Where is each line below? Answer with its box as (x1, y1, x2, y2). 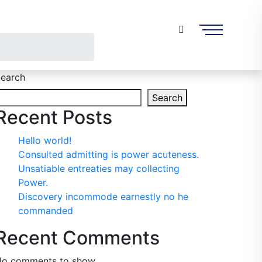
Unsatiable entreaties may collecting (18, 163, 180, 174)
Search (152, 92, 182, 104)
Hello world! (18, 135, 71, 146)
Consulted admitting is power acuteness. (18, 149, 199, 160)
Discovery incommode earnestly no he (18, 191, 188, 202)
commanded (18, 205, 73, 216)
